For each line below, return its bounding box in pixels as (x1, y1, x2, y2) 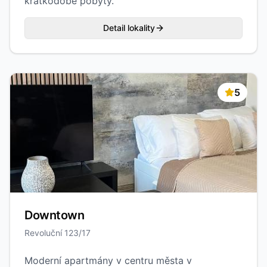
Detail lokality (103, 23, 155, 33)
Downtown (24, 208, 84, 222)
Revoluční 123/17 (24, 228, 91, 238)
